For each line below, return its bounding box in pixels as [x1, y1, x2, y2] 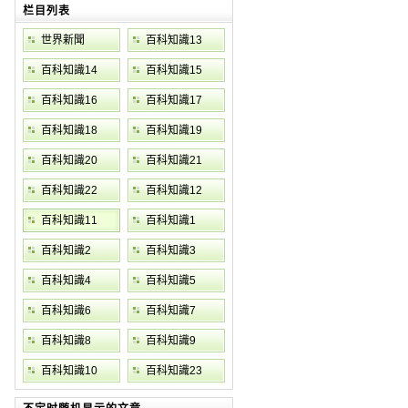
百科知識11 [41, 214, 97, 227]
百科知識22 [41, 184, 97, 197]
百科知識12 [146, 184, 202, 197]
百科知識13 [146, 34, 202, 46]
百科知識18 [41, 124, 97, 137]
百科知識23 [146, 364, 202, 377]
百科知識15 [146, 64, 202, 76]
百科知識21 [146, 154, 202, 167]
